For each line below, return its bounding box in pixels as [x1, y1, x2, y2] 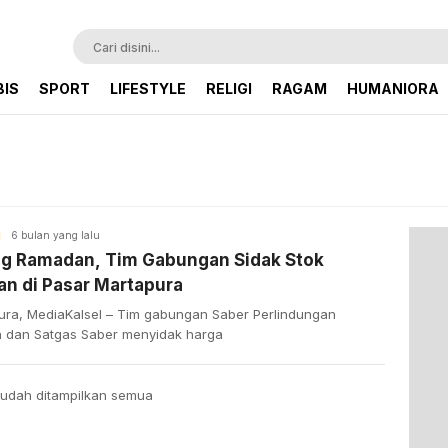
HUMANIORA [347, 80, 439, 97]
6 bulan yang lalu [11, 228, 101, 241]
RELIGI [206, 80, 252, 97]
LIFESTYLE [110, 80, 186, 97]
